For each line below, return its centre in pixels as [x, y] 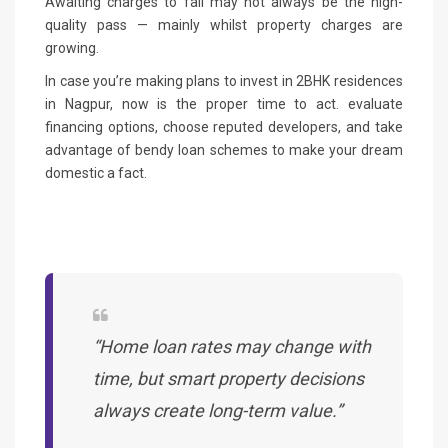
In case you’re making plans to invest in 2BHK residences [224, 80]
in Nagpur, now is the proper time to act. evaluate [224, 103]
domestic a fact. [96, 172]
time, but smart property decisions [228, 378]
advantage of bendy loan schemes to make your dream [224, 149]
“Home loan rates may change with [232, 346]
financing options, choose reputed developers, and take [224, 126]
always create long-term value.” [217, 410]
